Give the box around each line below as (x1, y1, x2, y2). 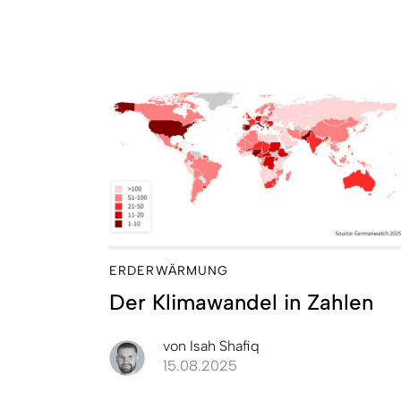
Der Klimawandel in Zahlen (109, 288, 373, 315)
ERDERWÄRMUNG (109, 262, 229, 278)
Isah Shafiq (186, 337, 260, 354)
